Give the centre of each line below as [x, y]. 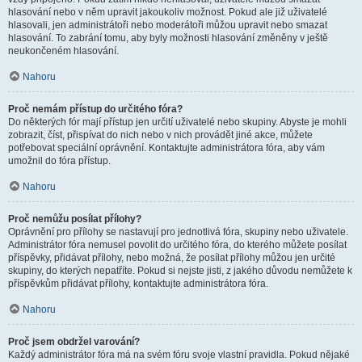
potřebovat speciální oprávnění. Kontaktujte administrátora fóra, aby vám [166, 148]
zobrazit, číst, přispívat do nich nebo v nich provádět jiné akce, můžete [160, 135]
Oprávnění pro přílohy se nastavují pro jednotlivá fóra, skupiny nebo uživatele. [178, 232]
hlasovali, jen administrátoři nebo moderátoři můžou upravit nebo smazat [168, 25]
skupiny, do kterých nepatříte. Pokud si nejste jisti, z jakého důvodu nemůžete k [180, 271]
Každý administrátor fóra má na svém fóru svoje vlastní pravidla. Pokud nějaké [179, 355]
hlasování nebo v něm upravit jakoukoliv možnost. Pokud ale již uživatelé [168, 12]
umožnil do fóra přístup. [59, 161]
